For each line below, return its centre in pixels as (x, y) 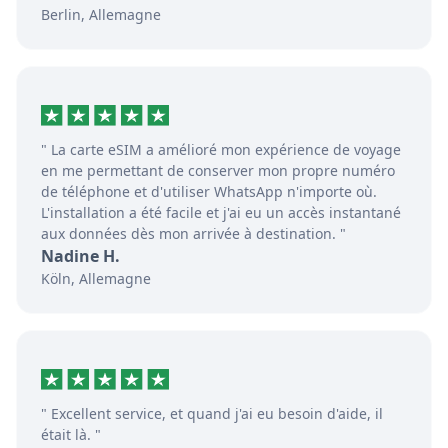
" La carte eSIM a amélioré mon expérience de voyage (221, 150)
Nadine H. (80, 256)
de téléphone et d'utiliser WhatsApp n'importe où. (209, 192)
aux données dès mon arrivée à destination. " (193, 234)
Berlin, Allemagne (101, 15)
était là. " (71, 435)
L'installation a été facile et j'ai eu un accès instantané (221, 213)
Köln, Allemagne (96, 279)
